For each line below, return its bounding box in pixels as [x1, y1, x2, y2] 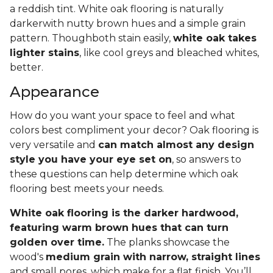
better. [10, 62, 46, 74]
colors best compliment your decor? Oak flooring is [10, 124, 258, 136]
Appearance [10, 83, 99, 101]
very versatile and [10, 139, 98, 151]
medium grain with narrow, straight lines [46, 251, 260, 263]
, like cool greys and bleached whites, [79, 47, 259, 59]
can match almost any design [98, 139, 254, 151]
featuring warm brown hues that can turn [10, 222, 229, 234]
